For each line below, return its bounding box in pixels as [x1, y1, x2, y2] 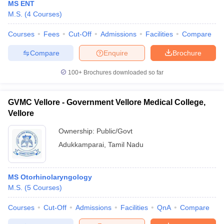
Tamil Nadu [108, 140, 143, 148]
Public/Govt [96, 127, 132, 135]
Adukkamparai [58, 140, 104, 148]
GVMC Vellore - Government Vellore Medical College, [8, 98, 205, 106]
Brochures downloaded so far [82, 69, 163, 76]
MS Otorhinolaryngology [8, 173, 92, 181]
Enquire [103, 48, 128, 57]
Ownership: [58, 127, 96, 135]
